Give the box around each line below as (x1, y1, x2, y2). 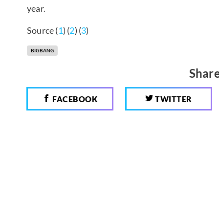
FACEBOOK (50, 94, 98, 104)
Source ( (27, 24, 58, 36)
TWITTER (153, 94, 192, 104)
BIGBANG (31, 47, 54, 53)
